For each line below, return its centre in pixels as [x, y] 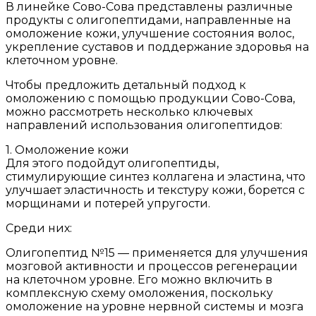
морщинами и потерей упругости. [108, 204]
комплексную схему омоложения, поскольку [139, 293]
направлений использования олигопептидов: [144, 126]
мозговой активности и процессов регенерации [152, 267]
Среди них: [39, 229]
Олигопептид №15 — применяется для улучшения [157, 253]
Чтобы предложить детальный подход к [126, 85]
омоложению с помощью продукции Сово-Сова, [150, 99]
